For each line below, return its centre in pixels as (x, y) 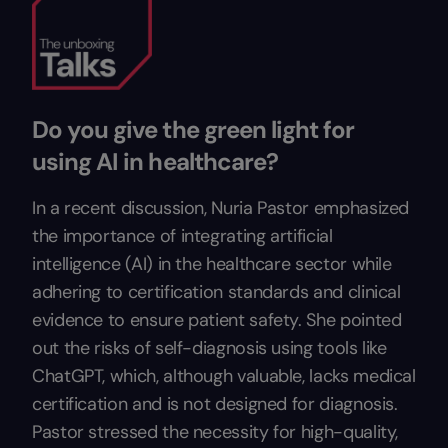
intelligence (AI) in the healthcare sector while (212, 264)
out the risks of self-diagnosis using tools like (209, 348)
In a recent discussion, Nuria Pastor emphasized (221, 208)
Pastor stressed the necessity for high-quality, (215, 432)
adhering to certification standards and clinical (216, 292)
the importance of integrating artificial (182, 236)
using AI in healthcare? (155, 161)
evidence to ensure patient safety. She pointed (217, 320)
